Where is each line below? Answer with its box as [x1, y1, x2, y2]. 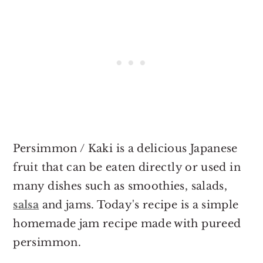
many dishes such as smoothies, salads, [13, 179, 228, 193]
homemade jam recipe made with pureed [13, 217, 241, 230]
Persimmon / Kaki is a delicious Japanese [13, 141, 238, 155]
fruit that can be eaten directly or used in [13, 160, 241, 174]
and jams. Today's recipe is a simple [39, 198, 239, 211]
